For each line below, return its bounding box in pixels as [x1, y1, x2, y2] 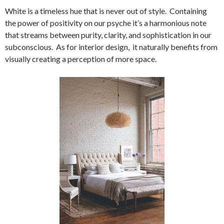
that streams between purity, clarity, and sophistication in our [5, 30, 211, 39]
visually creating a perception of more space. [5, 54, 156, 63]
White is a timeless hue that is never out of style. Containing [5, 6, 207, 15]
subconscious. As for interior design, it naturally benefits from [5, 42, 217, 51]
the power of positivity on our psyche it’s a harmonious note [5, 18, 206, 27]
